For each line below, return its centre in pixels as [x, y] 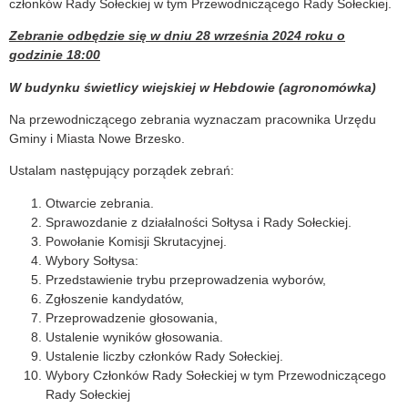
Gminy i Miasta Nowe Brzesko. [97, 139]
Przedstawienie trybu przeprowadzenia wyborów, [186, 279]
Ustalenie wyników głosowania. [134, 337]
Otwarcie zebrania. [100, 203]
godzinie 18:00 [55, 55]
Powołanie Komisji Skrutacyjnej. [136, 241]
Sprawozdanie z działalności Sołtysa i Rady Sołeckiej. [199, 222]
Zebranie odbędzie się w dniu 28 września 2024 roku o [177, 36]
